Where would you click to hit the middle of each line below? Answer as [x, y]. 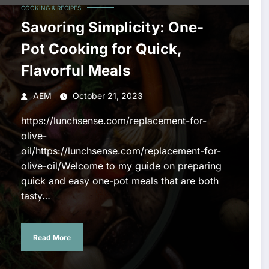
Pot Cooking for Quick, [101, 49]
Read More [52, 237]
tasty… [35, 196]
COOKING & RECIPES [51, 8]
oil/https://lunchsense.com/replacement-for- [121, 151]
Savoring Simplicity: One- [112, 28]
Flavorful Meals [75, 71]
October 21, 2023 [107, 96]
